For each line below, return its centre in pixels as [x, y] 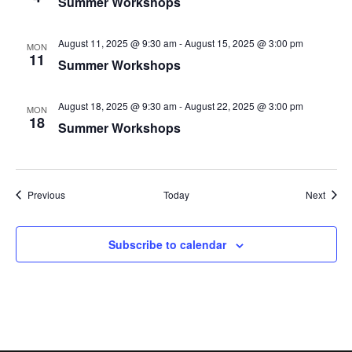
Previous [46, 194]
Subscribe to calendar [167, 244]
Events [79, 194]
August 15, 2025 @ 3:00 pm [244, 43]
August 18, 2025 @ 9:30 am [117, 106]
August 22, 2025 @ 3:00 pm [244, 106]
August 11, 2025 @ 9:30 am [117, 43]
